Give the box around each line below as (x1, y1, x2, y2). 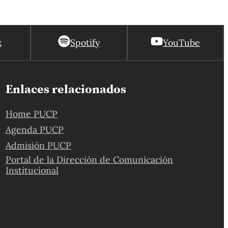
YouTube (163, 37, 201, 48)
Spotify (70, 37, 100, 48)
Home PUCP (5, 108, 58, 120)
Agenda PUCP (5, 124, 64, 135)
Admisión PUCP (5, 139, 71, 151)
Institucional (5, 164, 59, 176)
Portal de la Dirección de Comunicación (5, 154, 173, 165)
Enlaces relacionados (5, 80, 126, 97)
